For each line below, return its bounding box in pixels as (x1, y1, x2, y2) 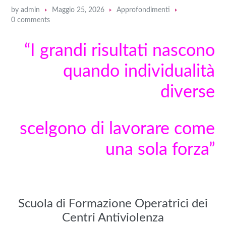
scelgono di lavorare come (19, 120, 215, 138)
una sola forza (105, 141, 209, 158)
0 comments (11, 16, 50, 24)
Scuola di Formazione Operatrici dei (18, 197, 208, 210)
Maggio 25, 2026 (52, 6, 105, 14)
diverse (160, 83, 215, 101)
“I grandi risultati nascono (24, 42, 215, 60)
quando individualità (63, 63, 215, 80)
